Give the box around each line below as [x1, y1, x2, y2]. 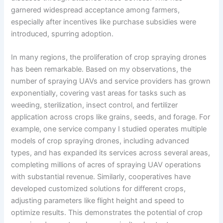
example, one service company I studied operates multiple [11, 124, 207, 134]
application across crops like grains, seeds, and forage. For [11, 112, 211, 122]
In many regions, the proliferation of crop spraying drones [11, 53, 207, 62]
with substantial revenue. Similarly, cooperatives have [11, 172, 191, 182]
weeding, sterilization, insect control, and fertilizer [11, 101, 178, 110]
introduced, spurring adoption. [11, 29, 114, 38]
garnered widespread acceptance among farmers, [11, 5, 180, 14]
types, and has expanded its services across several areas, [11, 148, 211, 158]
